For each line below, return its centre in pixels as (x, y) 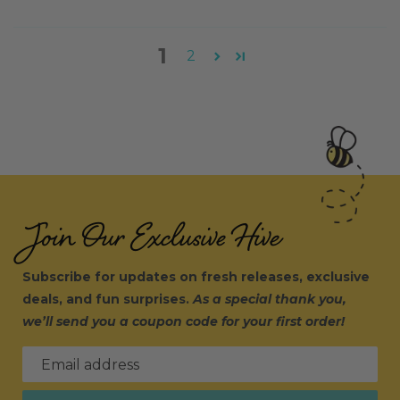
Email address (90, 365)
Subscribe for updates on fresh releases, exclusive (196, 277)
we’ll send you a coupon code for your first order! (183, 321)
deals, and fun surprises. (108, 299)
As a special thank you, (270, 299)
